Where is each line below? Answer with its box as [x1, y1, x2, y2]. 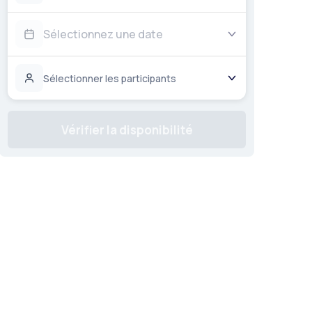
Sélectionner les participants [43, 71, 177, 85]
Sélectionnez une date [43, 26, 164, 42]
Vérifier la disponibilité [61, 121, 193, 138]
